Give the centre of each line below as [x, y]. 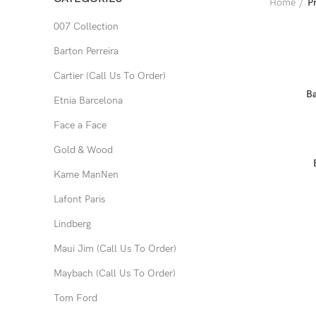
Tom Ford [75, 298]
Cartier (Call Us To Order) [110, 76]
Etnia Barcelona [88, 101]
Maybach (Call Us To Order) [115, 273]
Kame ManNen [86, 175]
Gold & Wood [83, 150]
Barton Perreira [86, 51]
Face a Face [80, 125]
